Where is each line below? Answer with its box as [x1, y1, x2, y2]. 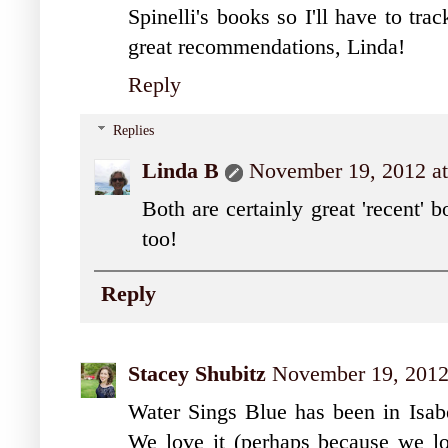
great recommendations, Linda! [128, 34, 405, 59]
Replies [113, 123, 155, 139]
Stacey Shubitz [128, 361, 266, 386]
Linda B [142, 159, 219, 184]
